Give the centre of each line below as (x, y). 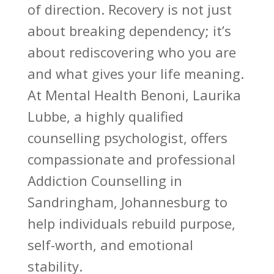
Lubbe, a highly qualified (105, 117)
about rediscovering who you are (131, 52)
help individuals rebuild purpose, (131, 224)
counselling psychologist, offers (127, 138)
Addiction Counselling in (105, 181)
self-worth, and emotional (110, 245)
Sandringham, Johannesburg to (127, 202)
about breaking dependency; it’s (129, 31)
